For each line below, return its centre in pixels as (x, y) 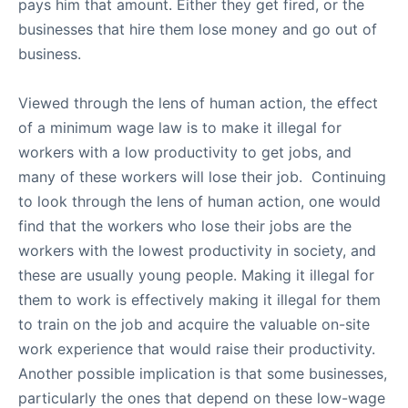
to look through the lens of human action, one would (199, 201)
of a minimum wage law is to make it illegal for (180, 127)
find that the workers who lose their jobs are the (185, 226)
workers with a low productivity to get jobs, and (185, 152)
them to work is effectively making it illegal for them (199, 300)
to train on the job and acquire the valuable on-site (194, 324)
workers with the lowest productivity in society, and (197, 250)
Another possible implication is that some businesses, (203, 373)
